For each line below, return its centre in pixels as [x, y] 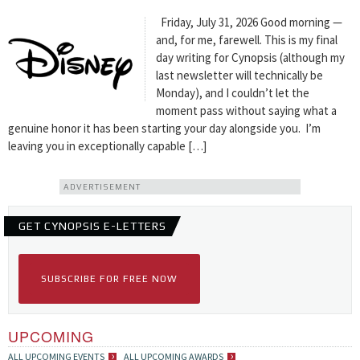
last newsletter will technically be [240, 75]
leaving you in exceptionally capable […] [107, 146]
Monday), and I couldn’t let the [233, 93]
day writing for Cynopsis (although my [251, 57]
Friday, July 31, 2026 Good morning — [250, 22]
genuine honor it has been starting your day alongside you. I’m [164, 128]
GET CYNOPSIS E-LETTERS [92, 226]
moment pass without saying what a [247, 110]
